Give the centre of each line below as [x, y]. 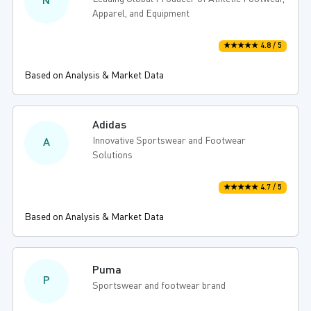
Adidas [110, 126]
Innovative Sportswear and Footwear [169, 141]
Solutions [113, 156]
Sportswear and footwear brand [159, 286]
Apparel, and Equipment [141, 14]
